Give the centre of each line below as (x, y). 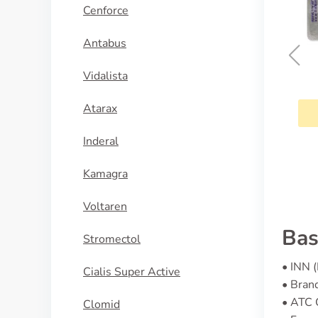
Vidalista (105, 76)
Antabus (105, 43)
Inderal (101, 141)
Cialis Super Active (132, 272)
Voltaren (105, 207)
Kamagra (105, 174)
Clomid (102, 305)
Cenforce (106, 11)
